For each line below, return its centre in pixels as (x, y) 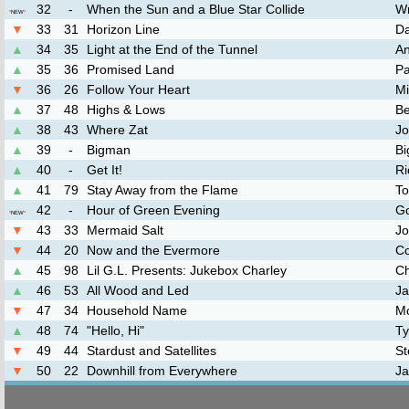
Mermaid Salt (125, 230)
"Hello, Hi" (115, 330)
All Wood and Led (138, 290)
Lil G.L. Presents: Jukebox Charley (187, 270)
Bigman (109, 150)
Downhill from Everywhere (162, 371)
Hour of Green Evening (153, 210)
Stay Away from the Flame (163, 190)
